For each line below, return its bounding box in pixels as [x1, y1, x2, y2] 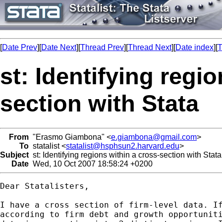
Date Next [41, 43, 76, 52]
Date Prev [2, 43, 37, 52]
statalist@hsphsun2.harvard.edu [66, 141, 179, 150]
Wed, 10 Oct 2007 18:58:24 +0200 [29, 159, 153, 168]
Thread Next [128, 43, 171, 52]
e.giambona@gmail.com [111, 132, 197, 141]
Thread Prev [80, 43, 124, 52]
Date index [175, 43, 214, 52]
